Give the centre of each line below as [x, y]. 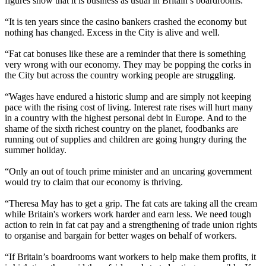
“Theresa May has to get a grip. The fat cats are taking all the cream [131, 203]
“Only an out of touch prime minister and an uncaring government [128, 171]
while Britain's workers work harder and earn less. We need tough [128, 214]
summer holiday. [36, 150]
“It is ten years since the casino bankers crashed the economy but [126, 21]
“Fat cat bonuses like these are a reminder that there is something [125, 53]
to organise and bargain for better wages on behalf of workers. [121, 235]
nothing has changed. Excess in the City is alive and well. [112, 32]
